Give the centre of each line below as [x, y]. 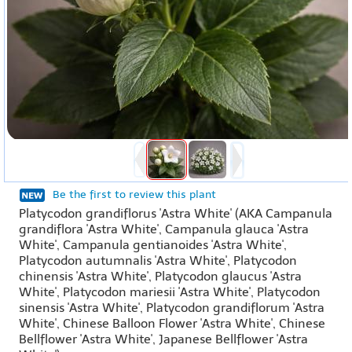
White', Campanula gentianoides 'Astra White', [153, 245]
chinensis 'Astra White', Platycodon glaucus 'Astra [160, 276]
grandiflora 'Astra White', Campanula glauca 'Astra [164, 229]
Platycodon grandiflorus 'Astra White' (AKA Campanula [176, 213]
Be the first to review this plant [134, 194]
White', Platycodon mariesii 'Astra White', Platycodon [170, 292]
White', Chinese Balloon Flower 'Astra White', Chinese [172, 323]
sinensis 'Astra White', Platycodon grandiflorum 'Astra [172, 308]
